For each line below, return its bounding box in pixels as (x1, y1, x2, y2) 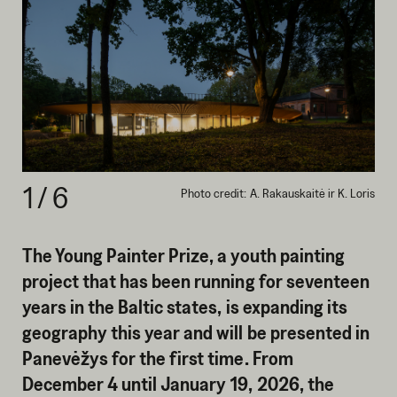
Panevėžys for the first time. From (21, 346, 293, 369)
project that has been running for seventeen (21, 269, 370, 292)
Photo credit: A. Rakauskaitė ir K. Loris (181, 185, 376, 201)
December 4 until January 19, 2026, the (21, 372, 334, 394)
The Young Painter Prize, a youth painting (21, 244, 345, 266)
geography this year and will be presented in (21, 321, 370, 343)
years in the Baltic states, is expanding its (21, 295, 347, 317)
